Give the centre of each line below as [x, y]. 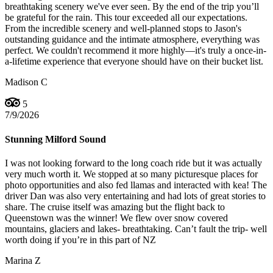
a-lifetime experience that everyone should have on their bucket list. [134, 62]
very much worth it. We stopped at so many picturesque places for [131, 174]
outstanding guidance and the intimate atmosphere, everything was [132, 40]
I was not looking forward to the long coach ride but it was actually [133, 163]
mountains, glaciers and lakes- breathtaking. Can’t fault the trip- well [136, 229]
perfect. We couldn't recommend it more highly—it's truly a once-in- [136, 51]
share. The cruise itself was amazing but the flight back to [115, 207]
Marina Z [23, 260]
